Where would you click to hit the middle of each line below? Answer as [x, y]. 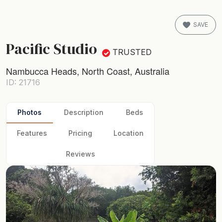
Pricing [80, 133]
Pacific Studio [52, 49]
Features [32, 133]
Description [84, 112]
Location [128, 133]
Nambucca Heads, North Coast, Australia [88, 71]
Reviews [80, 154]
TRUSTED [132, 52]
